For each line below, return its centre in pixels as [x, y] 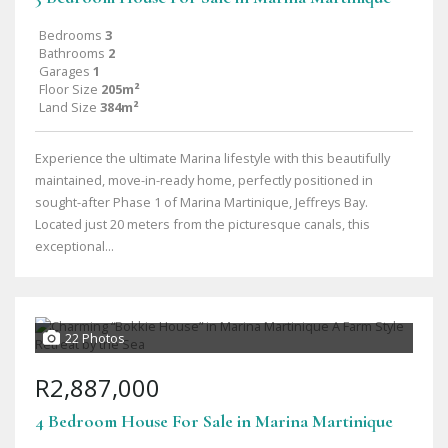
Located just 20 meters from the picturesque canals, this [202, 224]
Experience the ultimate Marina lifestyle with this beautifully [212, 158]
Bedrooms [70, 35]
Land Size [68, 107]
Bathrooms [72, 53]
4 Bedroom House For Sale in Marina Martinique [214, 421]
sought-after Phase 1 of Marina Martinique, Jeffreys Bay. [201, 202]
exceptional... [74, 246]
